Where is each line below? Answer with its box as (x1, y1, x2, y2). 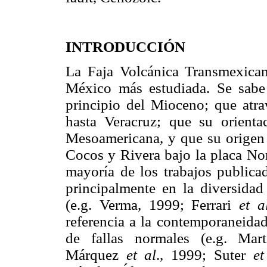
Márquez (66, 246, 126, 263)
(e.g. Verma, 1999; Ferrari (66, 196, 239, 213)
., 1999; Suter (156, 246, 253, 263)
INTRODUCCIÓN (66, 38, 185, 55)
